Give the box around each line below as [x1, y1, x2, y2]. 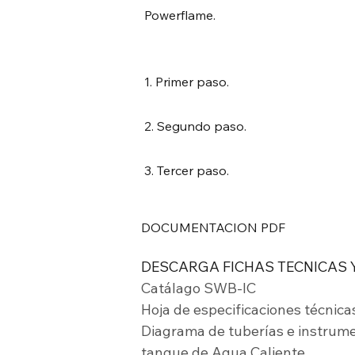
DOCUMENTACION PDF [141, 219, 285, 235]
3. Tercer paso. [144, 162, 229, 178]
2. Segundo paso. [144, 118, 246, 134]
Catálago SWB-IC [141, 279, 256, 297]
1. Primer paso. [144, 74, 229, 90]
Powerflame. [144, 7, 216, 23]
